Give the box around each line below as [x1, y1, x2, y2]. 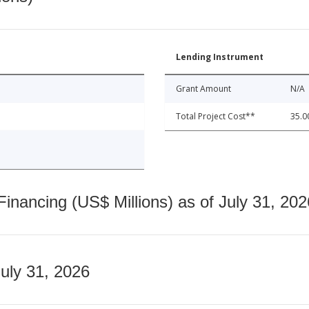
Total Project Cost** [176, 110, 255, 122]
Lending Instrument [176, 50, 263, 63]
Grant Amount [176, 82, 231, 94]
